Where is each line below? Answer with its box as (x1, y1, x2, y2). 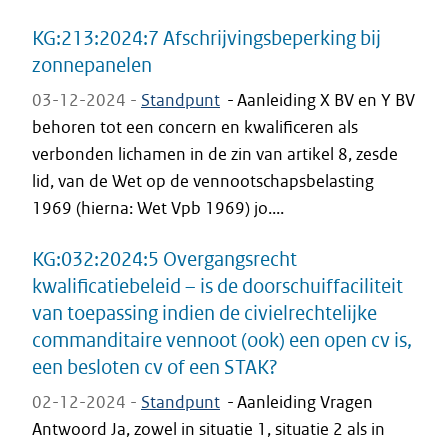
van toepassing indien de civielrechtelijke (32, 300, 377, 325)
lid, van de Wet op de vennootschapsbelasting (32, 170, 374, 192)
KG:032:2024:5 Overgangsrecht (32, 246, 297, 271)
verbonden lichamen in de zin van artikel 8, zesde (32, 143, 398, 165)
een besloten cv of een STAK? (32, 354, 278, 379)
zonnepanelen (32, 52, 152, 77)
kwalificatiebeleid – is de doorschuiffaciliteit (32, 273, 403, 298)
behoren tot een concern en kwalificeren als (32, 116, 358, 138)
